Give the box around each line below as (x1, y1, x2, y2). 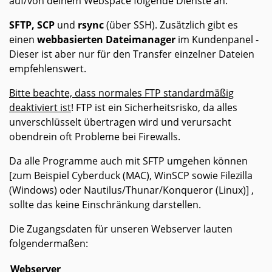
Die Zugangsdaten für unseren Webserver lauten (9, 222, 233, 236)
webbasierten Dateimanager (37, 33, 175, 47)
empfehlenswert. (9, 62, 86, 76)
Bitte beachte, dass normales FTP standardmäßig (9, 86, 234, 100)
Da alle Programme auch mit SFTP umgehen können (9, 154, 248, 168)
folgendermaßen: (9, 237, 88, 251)
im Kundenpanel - (175, 33, 259, 47)
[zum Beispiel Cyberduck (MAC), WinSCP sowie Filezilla (9, 169, 253, 183)
